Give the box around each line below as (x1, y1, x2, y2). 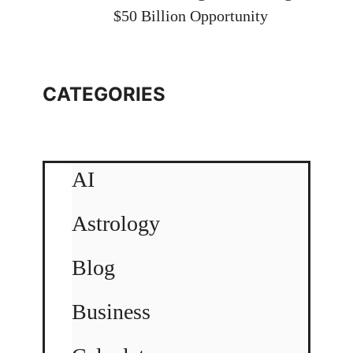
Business (72, 299, 150, 324)
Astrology (72, 210, 160, 236)
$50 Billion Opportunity (113, 6, 268, 24)
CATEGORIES (43, 82, 165, 106)
